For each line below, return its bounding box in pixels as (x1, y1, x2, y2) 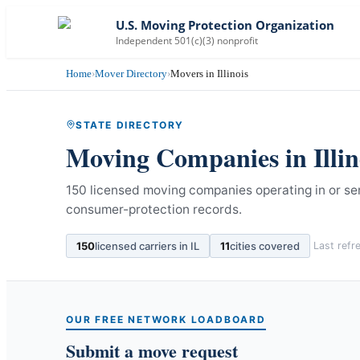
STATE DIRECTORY (76, 118, 184, 131)
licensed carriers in (95, 239, 190, 252)
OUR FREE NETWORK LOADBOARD (66, 313, 266, 325)
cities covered (230, 239, 300, 252)
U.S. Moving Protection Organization (116, 17, 334, 33)
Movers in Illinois (170, 67, 248, 80)
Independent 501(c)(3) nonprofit (116, 33, 258, 47)
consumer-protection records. (66, 201, 242, 217)
